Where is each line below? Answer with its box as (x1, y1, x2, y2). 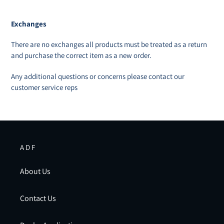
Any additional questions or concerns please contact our (11, 71, 184, 81)
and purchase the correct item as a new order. (11, 50, 151, 60)
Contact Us (20, 193, 56, 204)
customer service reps (11, 82, 77, 92)
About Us (20, 166, 50, 177)
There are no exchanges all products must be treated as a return (11, 39, 207, 49)
